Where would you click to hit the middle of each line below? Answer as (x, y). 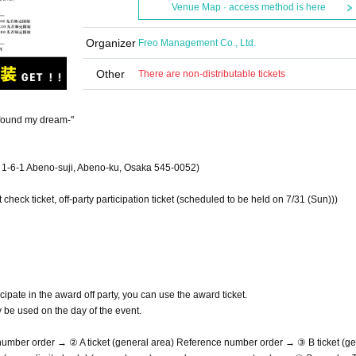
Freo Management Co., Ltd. (197, 43)
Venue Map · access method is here (248, 7)
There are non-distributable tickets (212, 74)
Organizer (110, 43)
